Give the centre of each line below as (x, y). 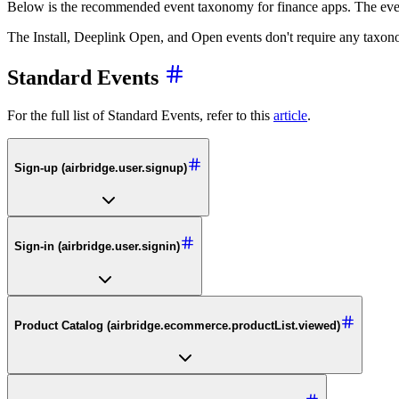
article (290, 115)
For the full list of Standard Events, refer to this (140, 115)
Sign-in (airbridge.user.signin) (97, 247)
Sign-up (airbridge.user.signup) (101, 167)
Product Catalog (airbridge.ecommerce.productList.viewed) (177, 325)
